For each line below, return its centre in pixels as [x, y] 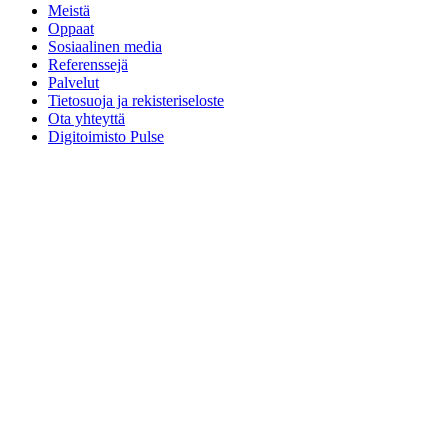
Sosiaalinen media [105, 46]
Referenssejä [88, 64]
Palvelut [73, 82]
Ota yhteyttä [86, 118]
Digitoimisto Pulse [106, 136]
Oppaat [71, 28]
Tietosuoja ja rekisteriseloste [136, 100]
